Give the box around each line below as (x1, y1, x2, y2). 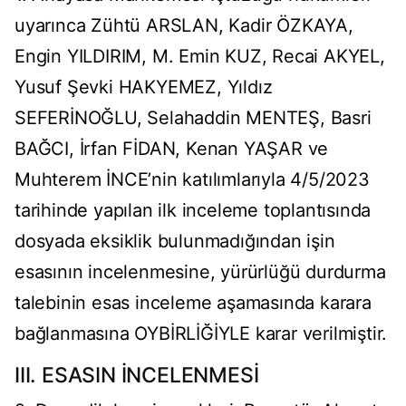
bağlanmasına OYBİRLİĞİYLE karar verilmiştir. (14, 323, 388, 345)
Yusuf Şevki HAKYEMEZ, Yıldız (14, 76, 273, 99)
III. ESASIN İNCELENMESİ (14, 362, 259, 389)
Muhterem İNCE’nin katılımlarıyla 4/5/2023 (14, 169, 370, 191)
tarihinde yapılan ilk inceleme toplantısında (14, 199, 372, 222)
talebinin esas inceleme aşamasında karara (14, 292, 372, 314)
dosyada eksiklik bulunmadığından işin (14, 230, 335, 253)
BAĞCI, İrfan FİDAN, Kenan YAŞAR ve (14, 138, 329, 160)
